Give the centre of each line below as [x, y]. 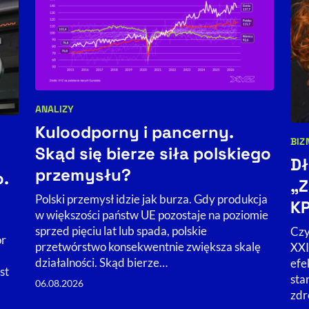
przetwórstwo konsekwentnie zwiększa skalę [148, 246]
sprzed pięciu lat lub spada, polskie [121, 230]
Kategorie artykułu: [87, 118]
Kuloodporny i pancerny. [134, 132]
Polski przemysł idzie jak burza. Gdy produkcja [151, 199]
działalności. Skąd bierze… [101, 262]
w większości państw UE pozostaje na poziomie [151, 215]
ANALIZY [54, 109]
